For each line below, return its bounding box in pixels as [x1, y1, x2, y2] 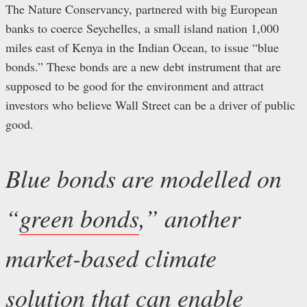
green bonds [19, 200, 139, 234]
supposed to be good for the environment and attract [5, 77, 264, 94]
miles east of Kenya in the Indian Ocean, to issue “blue [5, 38, 279, 56]
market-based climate [5, 240, 217, 274]
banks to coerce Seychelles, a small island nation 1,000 [5, 19, 279, 36]
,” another [139, 200, 241, 234]
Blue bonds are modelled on [5, 160, 282, 195]
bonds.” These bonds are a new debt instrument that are [5, 58, 281, 75]
